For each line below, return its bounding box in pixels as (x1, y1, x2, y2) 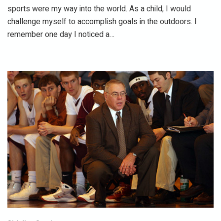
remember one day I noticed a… (7, 29, 114, 41)
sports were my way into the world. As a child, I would (7, 3, 191, 15)
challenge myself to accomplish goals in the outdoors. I (7, 16, 197, 28)
